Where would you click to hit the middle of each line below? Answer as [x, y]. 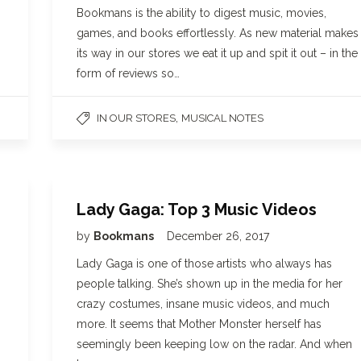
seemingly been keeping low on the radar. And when [214, 344]
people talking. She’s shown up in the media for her [210, 284]
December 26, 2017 [218, 236]
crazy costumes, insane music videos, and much [203, 304]
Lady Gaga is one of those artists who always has [204, 263]
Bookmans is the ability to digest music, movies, [201, 13]
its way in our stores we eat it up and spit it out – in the [217, 53]
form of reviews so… [128, 73]
